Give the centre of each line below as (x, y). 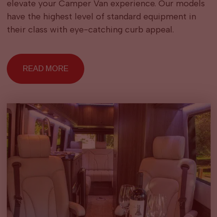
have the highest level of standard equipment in (101, 16)
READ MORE (45, 69)
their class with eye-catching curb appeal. (90, 30)
